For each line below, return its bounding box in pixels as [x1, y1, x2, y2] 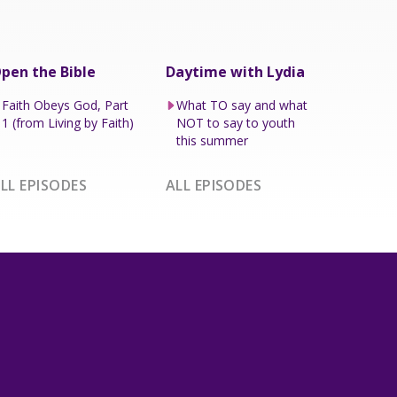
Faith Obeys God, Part [2, 96, 129, 113]
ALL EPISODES [165, 175, 262, 195]
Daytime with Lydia [165, 61, 305, 82]
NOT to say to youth [176, 113, 296, 131]
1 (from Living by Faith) [2, 113, 135, 131]
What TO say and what [176, 96, 308, 113]
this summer [176, 131, 249, 149]
